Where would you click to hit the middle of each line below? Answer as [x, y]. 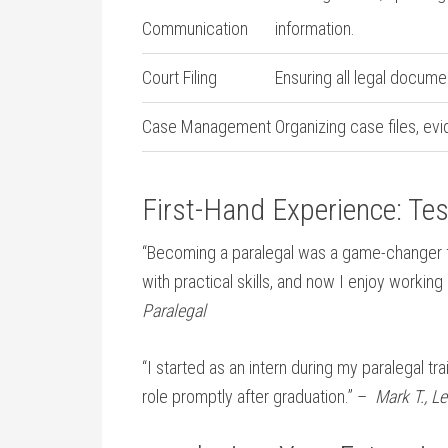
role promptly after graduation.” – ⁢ [258, 396]
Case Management [206, 126]
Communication [195, 28]
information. [315, 28]
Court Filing [179, 77]
